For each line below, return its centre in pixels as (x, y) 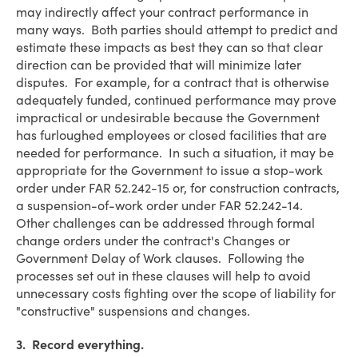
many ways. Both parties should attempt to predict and (177, 30)
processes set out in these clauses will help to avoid (163, 276)
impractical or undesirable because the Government (168, 117)
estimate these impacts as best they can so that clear (169, 47)
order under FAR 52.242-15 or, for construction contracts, (178, 188)
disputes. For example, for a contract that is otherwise (173, 82)
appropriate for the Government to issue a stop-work (169, 170)
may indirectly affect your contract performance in (162, 12)
